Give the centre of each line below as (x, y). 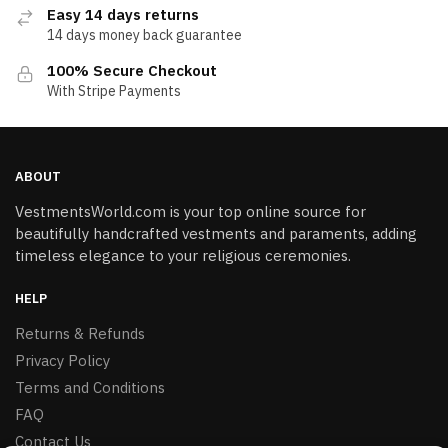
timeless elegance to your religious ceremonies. (183, 256)
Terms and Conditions (90, 387)
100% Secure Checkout (132, 70)
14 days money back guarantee (144, 34)
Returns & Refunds (80, 333)
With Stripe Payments (114, 90)
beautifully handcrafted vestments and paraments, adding (216, 234)
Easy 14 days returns (123, 14)
